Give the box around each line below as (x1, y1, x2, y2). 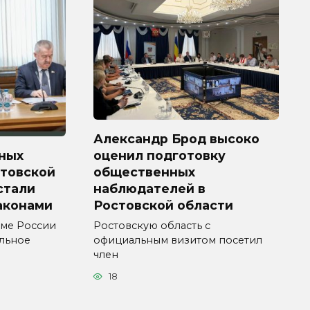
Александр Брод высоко (93, 131, 259, 146)
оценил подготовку (93, 147, 226, 163)
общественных (93, 164, 195, 179)
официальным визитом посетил (93, 233, 262, 246)
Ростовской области (93, 197, 233, 212)
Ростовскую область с (93, 219, 210, 232)
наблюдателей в (93, 181, 206, 196)
